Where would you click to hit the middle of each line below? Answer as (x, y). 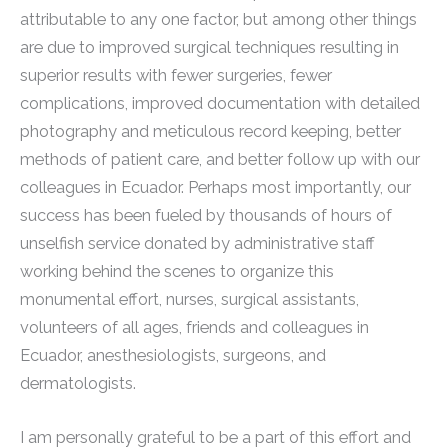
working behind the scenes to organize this (177, 272)
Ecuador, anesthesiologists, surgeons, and (173, 356)
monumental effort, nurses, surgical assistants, (189, 300)
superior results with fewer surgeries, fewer (176, 76)
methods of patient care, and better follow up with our (220, 160)
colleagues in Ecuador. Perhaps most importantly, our (215, 188)
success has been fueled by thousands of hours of (206, 216)
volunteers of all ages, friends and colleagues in (194, 328)
